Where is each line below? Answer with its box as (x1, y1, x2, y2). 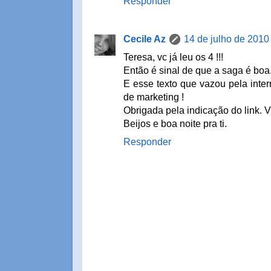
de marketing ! (123, 92, 184, 103)
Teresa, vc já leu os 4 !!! (123, 52, 223, 63)
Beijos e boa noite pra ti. (123, 119, 227, 129)
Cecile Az (123, 34, 166, 45)
